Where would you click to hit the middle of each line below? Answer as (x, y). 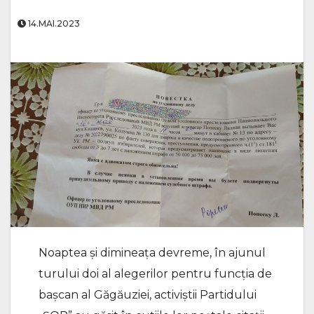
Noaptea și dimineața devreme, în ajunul (152, 253)
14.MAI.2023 (53, 23)
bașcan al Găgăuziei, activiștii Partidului (148, 295)
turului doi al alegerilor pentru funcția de (155, 274)
